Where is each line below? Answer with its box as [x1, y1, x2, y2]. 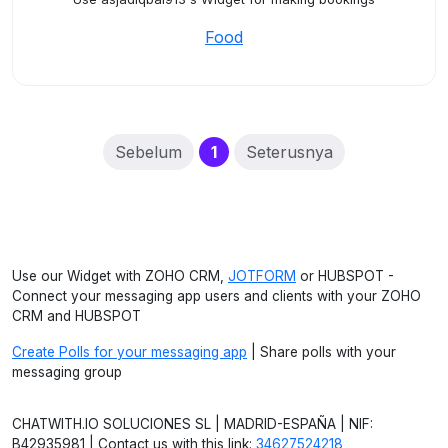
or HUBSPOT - [296, 268, 394, 284]
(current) [216, 141, 289, 161]
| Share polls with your [247, 344, 396, 360]
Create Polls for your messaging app [12, 344, 247, 360]
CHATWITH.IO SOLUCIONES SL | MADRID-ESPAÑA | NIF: [12, 416, 373, 432]
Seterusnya [246, 142, 334, 162]
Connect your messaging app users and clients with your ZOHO [12, 288, 421, 304]
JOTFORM [228, 268, 296, 284]
